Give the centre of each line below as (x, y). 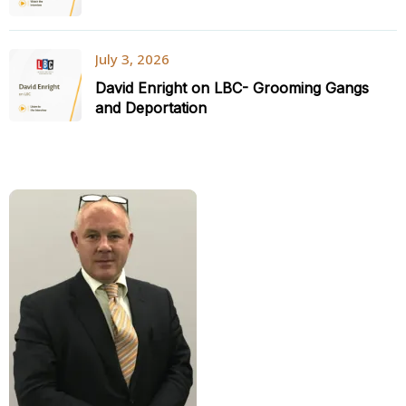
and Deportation (151, 108)
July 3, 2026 (132, 59)
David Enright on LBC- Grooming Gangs (232, 88)
